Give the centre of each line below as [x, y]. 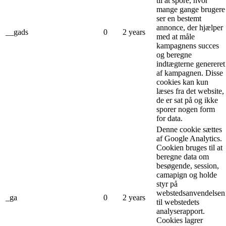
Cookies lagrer [180, 220]
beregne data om [183, 156]
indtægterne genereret [191, 64]
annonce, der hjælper [190, 27]
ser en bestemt [179, 18]
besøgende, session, [188, 165]
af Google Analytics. [189, 138]
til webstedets [178, 202]
